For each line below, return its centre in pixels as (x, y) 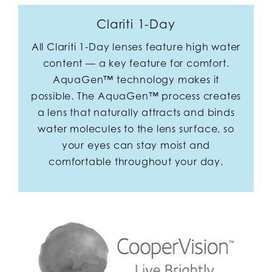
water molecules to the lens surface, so (136, 128)
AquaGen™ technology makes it (136, 79)
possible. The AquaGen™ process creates (136, 96)
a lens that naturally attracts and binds (136, 112)
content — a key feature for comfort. (136, 63)
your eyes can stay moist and (136, 145)
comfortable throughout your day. (136, 161)
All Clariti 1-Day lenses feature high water (136, 46)
